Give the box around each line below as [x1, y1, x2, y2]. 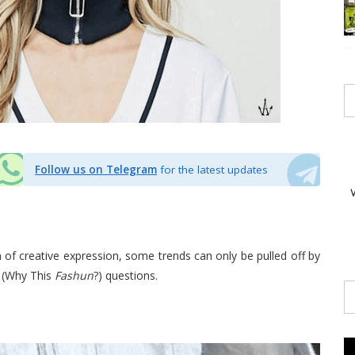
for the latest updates [160, 162, 268, 177]
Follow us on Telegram [35, 162, 157, 177]
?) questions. [94, 268, 158, 284]
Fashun [55, 268, 94, 284]
